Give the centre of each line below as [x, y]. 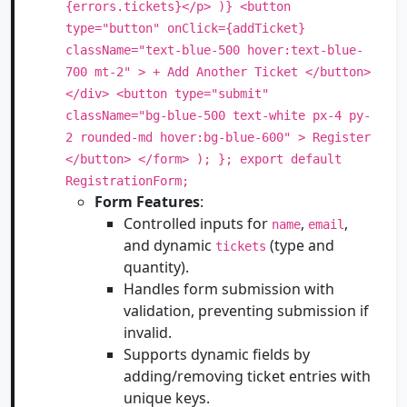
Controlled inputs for [198, 223]
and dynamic [169, 245]
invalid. [148, 333]
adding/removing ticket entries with [247, 376]
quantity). [156, 267]
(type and [300, 245]
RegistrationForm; [127, 181]
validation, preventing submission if [246, 311]
